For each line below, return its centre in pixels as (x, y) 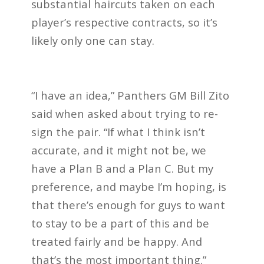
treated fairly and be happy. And (116, 241)
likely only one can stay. (93, 40)
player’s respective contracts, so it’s (124, 22)
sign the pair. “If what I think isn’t (118, 131)
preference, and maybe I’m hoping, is (128, 186)
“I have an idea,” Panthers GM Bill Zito (130, 95)
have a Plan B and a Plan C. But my (122, 168)
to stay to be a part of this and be (120, 223)
